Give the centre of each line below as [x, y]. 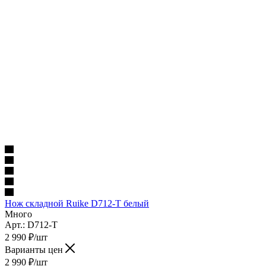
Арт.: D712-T [31, 224]
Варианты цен [35, 249]
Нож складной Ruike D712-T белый [77, 203]
